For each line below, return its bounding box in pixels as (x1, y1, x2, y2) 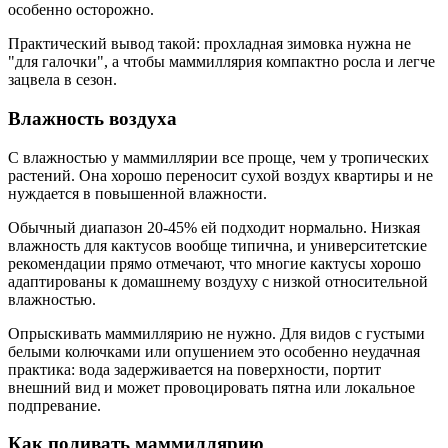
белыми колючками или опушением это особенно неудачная (8, 342, 420, 360)
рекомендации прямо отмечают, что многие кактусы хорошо (8, 254, 421, 272)
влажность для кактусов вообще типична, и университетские (8, 236, 427, 254)
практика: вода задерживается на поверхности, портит (8, 360, 381, 378)
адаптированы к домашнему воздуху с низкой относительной (8, 272, 428, 290)
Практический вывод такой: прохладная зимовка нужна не (8, 35, 411, 53)
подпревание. (8, 396, 101, 414)
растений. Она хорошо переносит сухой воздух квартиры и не (8, 166, 433, 184)
